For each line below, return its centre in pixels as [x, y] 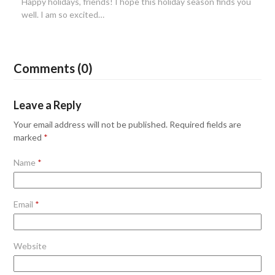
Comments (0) [53, 68]
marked [29, 137]
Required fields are [206, 125]
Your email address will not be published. [91, 125]
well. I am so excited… [63, 15]
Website [30, 246]
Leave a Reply [48, 105]
